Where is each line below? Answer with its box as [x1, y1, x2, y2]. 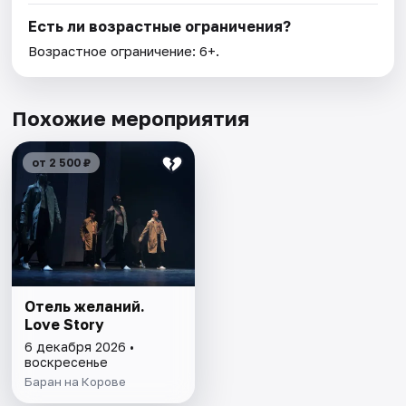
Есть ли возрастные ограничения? [28, 17, 292, 36]
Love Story [24, 315, 105, 334]
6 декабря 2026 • [24, 339, 135, 355]
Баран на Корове [24, 374, 127, 390]
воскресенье [24, 354, 109, 371]
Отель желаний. [24, 297, 146, 316]
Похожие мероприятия [12, 106, 250, 131]
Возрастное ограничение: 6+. [28, 43, 220, 60]
